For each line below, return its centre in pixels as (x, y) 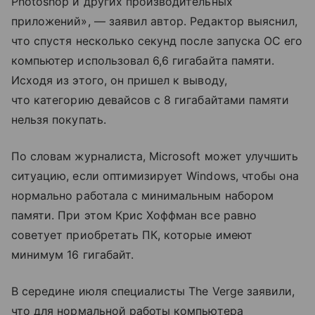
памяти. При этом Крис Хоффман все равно (134, 215)
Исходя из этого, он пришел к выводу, (119, 80)
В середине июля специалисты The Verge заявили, (153, 291)
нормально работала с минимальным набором (142, 195)
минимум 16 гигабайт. (72, 254)
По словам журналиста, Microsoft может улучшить (155, 156)
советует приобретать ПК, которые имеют (132, 234)
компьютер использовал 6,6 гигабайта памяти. (143, 60)
